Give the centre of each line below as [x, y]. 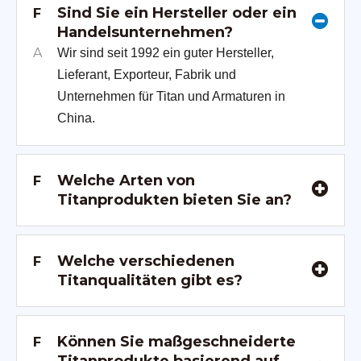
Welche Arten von [126, 181]
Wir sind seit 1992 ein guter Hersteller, [166, 53]
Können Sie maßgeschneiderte [176, 342]
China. [76, 118]
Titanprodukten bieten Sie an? [174, 200]
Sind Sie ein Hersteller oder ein [177, 13]
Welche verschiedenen [146, 261]
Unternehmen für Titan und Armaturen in [171, 97]
